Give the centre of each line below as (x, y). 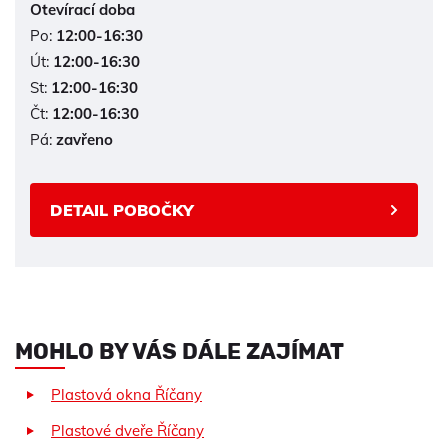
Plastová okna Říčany (126, 394)
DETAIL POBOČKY (122, 209)
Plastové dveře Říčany (127, 430)
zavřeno (84, 139)
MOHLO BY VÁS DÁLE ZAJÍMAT (179, 351)
